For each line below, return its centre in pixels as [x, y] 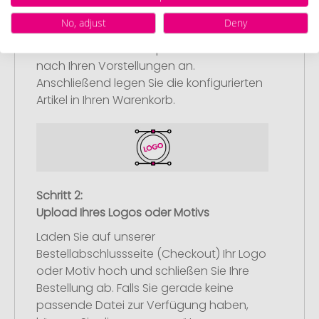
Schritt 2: [59, 196]
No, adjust [83, 23]
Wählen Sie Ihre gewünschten [118, 31]
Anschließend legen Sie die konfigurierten [150, 83]
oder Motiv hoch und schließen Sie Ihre [143, 271]
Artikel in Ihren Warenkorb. [106, 100]
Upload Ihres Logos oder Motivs [123, 213]
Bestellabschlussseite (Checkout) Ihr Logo [151, 254]
